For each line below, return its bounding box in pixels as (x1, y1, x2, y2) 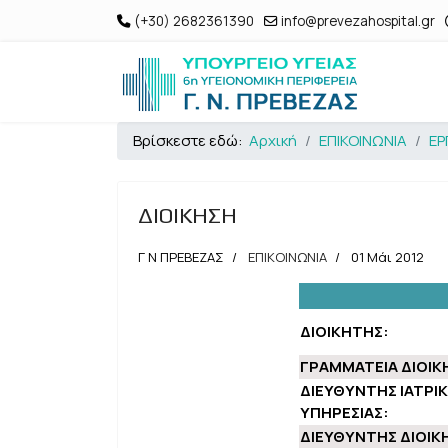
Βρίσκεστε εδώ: (133, 130, 249, 151)
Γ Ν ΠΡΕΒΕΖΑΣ (138, 248, 224, 266)
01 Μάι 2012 (351, 248, 424, 266)
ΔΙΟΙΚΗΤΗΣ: (299, 321, 389, 342)
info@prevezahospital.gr (281, 12, 435, 30)
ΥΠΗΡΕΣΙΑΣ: (299, 402, 389, 423)
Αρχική (249, 130, 297, 151)
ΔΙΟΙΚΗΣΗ (138, 202, 237, 228)
